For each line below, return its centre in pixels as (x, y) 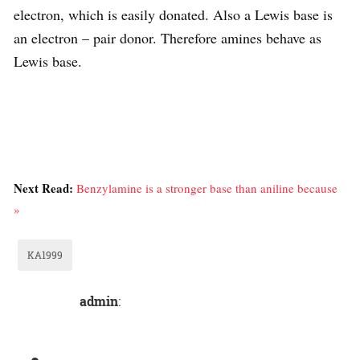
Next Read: (45, 188)
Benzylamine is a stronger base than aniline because (207, 188)
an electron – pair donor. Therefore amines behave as (168, 38)
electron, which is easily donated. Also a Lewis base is (173, 15)
